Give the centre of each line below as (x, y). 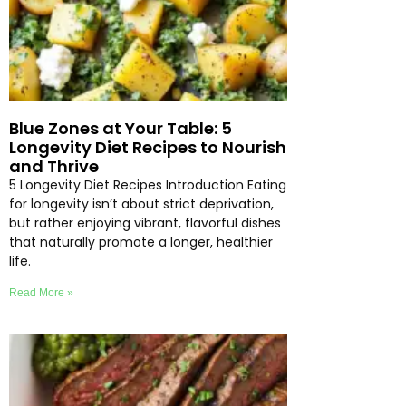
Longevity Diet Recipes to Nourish (148, 148)
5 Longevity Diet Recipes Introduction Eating (148, 185)
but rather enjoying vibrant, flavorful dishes (145, 223)
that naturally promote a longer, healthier (141, 242)
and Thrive (54, 167)
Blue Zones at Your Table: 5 (121, 129)
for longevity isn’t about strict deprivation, (141, 204)
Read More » (41, 293)
